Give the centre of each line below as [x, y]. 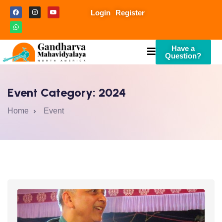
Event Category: [53, 92]
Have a [183, 48]
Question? [183, 56]
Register [130, 13]
